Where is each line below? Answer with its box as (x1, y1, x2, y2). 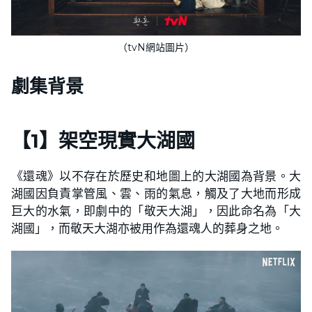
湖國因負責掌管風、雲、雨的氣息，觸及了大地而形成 (11, 186, 301, 201)
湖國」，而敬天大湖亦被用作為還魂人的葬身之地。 (11, 221, 283, 236)
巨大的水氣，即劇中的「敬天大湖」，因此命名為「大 (11, 203, 301, 219)
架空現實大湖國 (58, 129, 195, 153)
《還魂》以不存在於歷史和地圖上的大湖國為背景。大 (11, 169, 301, 184)
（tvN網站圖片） (118, 41, 194, 54)
